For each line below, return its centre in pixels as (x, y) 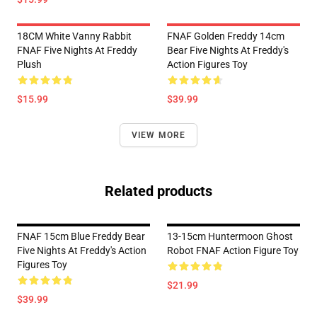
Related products (158, 191)
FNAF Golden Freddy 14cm (226, 36)
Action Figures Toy (207, 64)
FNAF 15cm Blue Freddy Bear (81, 236)
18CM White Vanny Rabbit (74, 36)
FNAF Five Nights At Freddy (77, 50)
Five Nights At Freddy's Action (82, 250)
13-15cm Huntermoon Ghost (230, 236)
